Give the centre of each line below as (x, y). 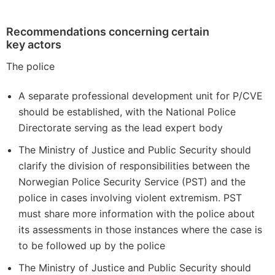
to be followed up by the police (92, 246)
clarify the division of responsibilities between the (134, 166)
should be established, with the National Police (127, 112)
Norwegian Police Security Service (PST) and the (132, 182)
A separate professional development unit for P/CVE (141, 96)
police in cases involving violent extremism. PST (130, 198)
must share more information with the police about (137, 214)
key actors (34, 45)
